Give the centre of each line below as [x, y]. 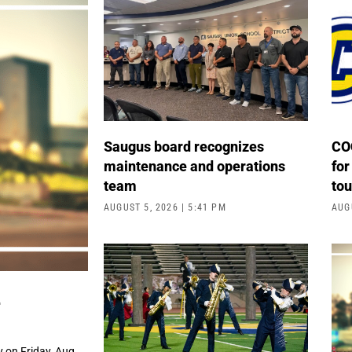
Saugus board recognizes [184, 146]
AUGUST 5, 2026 [143, 207]
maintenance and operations [194, 166]
